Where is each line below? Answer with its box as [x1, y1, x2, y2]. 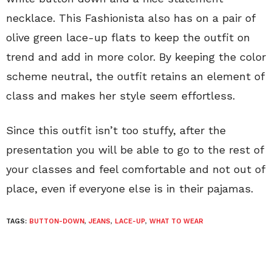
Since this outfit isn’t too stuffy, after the [6, 123, 226, 137]
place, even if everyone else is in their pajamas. [6, 182, 253, 195]
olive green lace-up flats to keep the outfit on [6, 30, 250, 44]
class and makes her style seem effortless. [6, 89, 235, 102]
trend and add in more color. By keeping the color [6, 50, 266, 63]
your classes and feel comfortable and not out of [6, 162, 265, 175]
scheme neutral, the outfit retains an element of [6, 69, 264, 83]
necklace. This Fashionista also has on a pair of [6, 11, 255, 24]
